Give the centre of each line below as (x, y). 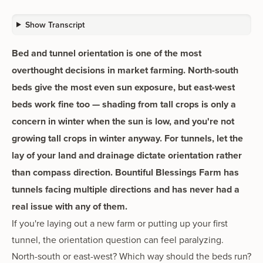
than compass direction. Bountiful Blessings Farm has (125, 172)
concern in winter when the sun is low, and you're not (123, 121)
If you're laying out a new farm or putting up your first (120, 223)
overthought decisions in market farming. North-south (125, 70)
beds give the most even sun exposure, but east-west (123, 87)
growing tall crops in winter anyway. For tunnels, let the (127, 138)
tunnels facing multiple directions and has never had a (126, 189)
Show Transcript (55, 24)
